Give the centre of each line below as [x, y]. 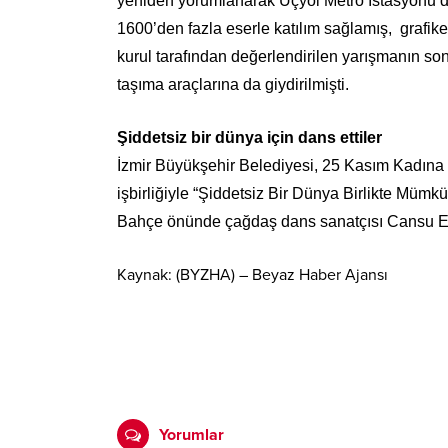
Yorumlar [191, 435]
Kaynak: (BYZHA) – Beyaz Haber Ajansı [252, 275]
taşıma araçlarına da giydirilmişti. [233, 84]
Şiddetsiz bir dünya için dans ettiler [249, 137]
